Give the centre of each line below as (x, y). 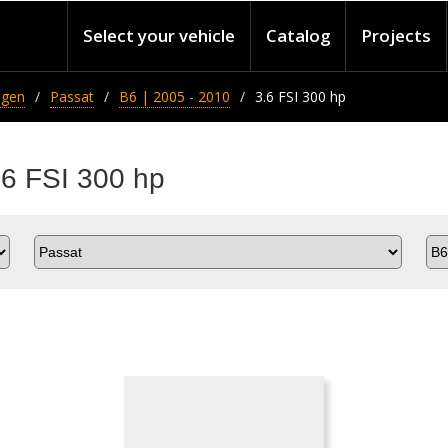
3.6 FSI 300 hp (300, 96)
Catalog (298, 35)
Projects (396, 35)
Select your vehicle (159, 35)
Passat (72, 96)
